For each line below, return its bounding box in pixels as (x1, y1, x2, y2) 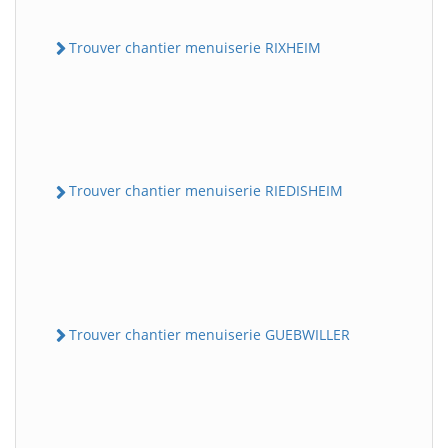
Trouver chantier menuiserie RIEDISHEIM (69, 181, 343, 201)
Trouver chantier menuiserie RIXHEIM (69, 38, 321, 58)
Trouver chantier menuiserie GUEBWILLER (69, 324, 350, 344)
